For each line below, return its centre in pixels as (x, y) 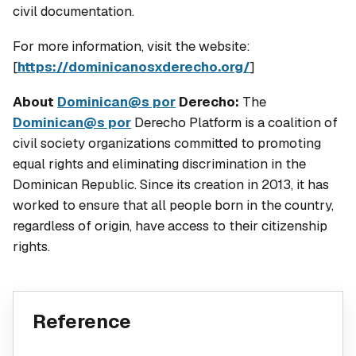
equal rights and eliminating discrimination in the (159, 164)
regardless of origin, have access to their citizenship (170, 226)
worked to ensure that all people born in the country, (173, 205)
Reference (82, 321)
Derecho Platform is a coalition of (234, 123)
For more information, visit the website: (132, 46)
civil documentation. (74, 11)
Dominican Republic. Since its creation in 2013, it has (171, 185)
